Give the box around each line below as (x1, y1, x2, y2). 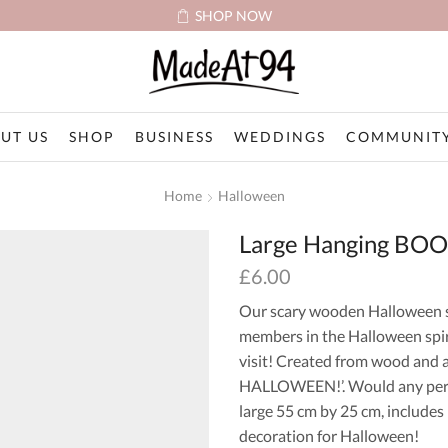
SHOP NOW (195, 6, 272, 24)
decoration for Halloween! (239, 425, 419, 445)
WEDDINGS (233, 128, 326, 145)
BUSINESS (134, 128, 214, 145)
